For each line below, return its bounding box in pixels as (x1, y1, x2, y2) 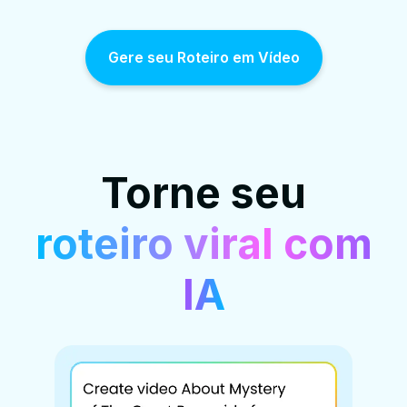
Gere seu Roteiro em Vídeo (107, 48, 300, 67)
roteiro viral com (35, 218, 372, 270)
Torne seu (101, 167, 306, 219)
